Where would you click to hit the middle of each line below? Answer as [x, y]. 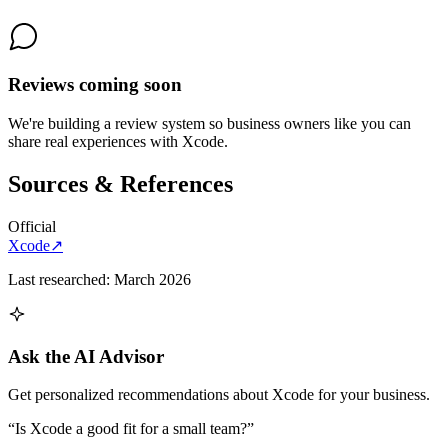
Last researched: [61, 279]
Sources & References [120, 183]
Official [32, 226]
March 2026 [152, 279]
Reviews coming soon [95, 85]
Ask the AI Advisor [86, 356]
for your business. [372, 395]
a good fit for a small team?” [163, 429]
